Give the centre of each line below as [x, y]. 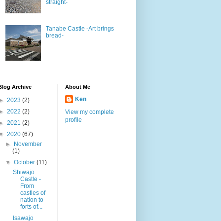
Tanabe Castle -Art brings [80, 29]
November [28, 144]
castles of [33, 193]
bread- [55, 36]
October [25, 162]
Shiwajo [23, 172]
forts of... [31, 206]
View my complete [90, 112]
